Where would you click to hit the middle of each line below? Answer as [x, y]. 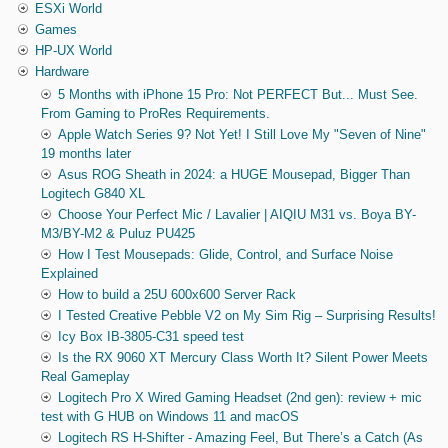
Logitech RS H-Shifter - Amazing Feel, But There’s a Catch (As [240, 437]
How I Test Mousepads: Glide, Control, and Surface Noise [225, 254]
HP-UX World [73, 50]
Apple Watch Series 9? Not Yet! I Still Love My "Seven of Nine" [241, 134]
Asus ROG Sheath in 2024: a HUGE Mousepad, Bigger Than [233, 174]
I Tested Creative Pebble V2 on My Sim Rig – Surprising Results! [246, 315]
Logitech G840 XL [92, 193]
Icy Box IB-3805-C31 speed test [150, 336]
